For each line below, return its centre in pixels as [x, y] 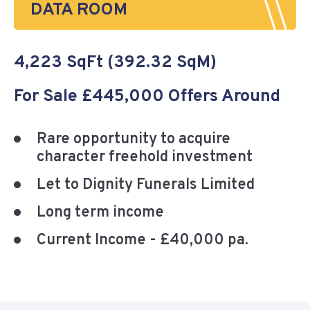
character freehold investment [145, 158]
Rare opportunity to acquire [134, 140]
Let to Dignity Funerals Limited [146, 185]
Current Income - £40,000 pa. [143, 241]
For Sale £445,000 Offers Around [147, 97]
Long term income [100, 213]
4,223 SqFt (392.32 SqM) [115, 63]
